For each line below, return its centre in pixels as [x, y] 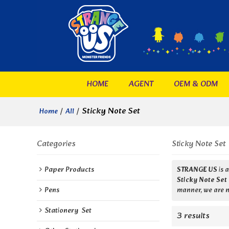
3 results [193, 216]
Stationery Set [68, 211]
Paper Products [69, 170]
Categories [56, 144]
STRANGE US [197, 170]
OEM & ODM [196, 84]
